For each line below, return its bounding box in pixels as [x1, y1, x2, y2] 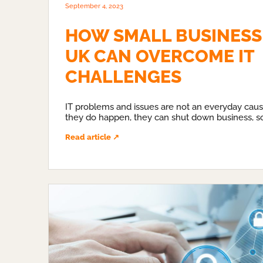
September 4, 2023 [65, 2, 123, 10]
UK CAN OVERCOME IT [65, 45, 254, 66]
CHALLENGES [65, 66, 181, 87]
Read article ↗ [65, 132, 119, 141]
